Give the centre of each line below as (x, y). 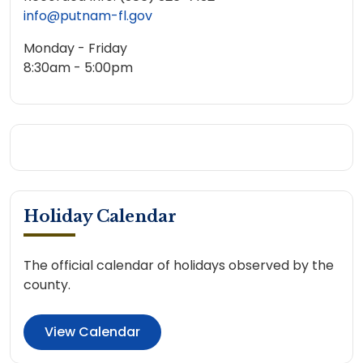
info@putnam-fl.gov (88, 16)
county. (47, 285)
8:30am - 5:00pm (78, 68)
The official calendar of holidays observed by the (179, 265)
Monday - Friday (75, 48)
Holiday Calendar (100, 216)
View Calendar (92, 332)
